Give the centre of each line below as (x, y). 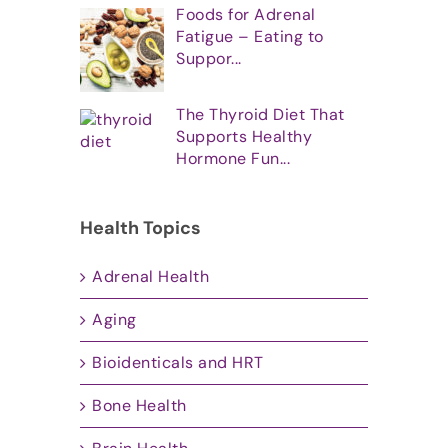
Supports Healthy (244, 137)
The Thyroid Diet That (260, 115)
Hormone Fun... (233, 159)
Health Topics (140, 228)
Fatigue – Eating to (250, 36)
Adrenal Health (150, 277)
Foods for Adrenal (246, 14)
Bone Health (139, 406)
